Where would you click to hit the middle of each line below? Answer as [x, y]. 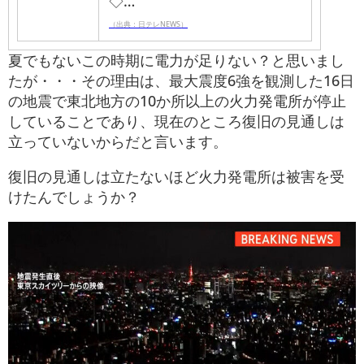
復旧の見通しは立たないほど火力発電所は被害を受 [176, 177]
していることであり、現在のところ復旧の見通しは [176, 121]
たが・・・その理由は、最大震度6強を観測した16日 [181, 81]
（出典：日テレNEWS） [148, 24]
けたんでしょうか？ [74, 197]
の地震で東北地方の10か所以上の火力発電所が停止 [177, 101]
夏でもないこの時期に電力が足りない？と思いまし [176, 61]
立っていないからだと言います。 [118, 142]
